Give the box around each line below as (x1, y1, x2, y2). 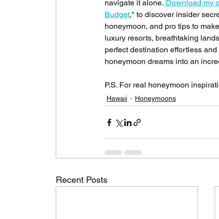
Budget (105, 10, 130, 20)
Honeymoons (135, 94, 176, 102)
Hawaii (107, 94, 127, 102)
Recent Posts (56, 175, 108, 185)
